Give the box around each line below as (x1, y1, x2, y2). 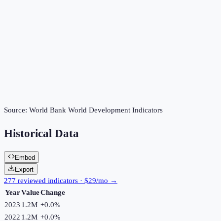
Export (15, 165, 34, 173)
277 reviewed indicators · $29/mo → (4, 176, 117, 184)
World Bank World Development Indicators (29, 106, 163, 114)
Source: (4, 106, 29, 114)
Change (40, 188, 65, 196)
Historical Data (4, 127, 79, 140)
